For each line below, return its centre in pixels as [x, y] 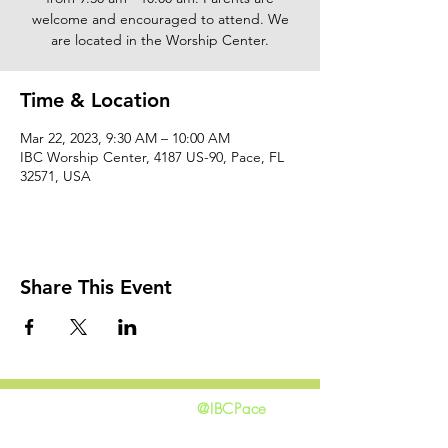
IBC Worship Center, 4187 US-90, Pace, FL [152, 156]
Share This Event [96, 286]
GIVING [56, 435]
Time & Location [95, 99]
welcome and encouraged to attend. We [160, 18]
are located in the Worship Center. [160, 39]
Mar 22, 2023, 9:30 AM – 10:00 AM [125, 137]
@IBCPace [232, 408]
